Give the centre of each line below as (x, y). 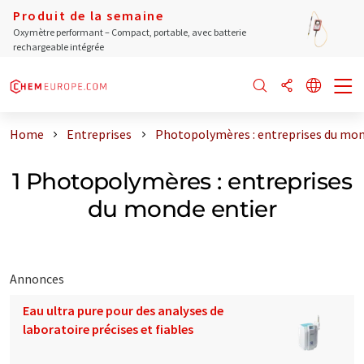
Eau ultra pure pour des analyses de (123, 310)
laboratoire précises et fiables (108, 329)
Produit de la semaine (89, 15)
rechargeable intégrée (58, 47)
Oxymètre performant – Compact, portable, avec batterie (130, 32)
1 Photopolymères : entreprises (182, 181)
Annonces (37, 278)
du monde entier (182, 208)
